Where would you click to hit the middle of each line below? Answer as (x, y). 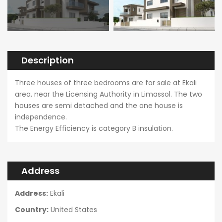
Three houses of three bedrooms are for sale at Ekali (106, 83)
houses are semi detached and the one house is (99, 106)
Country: (32, 210)
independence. (41, 117)
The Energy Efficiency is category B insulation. (94, 129)
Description (48, 60)
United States (74, 210)
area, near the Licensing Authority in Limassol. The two (109, 94)
